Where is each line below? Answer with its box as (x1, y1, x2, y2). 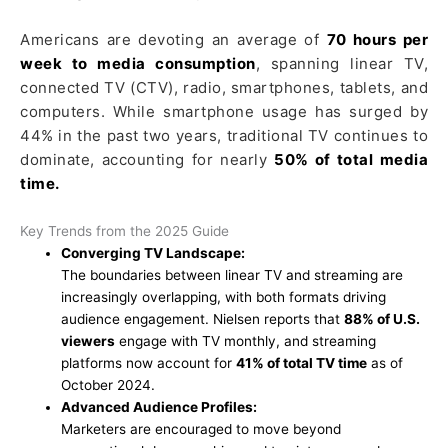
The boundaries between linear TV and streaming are (61, 266, 404, 283)
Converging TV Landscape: (61, 244, 246, 261)
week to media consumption (20, 53, 256, 73)
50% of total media (274, 149, 429, 169)
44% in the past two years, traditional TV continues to (20, 125, 428, 145)
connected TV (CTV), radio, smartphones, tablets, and (20, 77, 428, 97)
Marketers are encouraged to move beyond (61, 420, 342, 437)
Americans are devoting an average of (20, 29, 327, 49)
